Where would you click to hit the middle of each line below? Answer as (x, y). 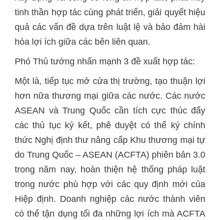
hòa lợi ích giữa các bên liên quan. (82, 42)
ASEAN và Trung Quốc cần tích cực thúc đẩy (110, 110)
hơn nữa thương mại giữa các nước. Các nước (110, 96)
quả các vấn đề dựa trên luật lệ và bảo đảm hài (110, 27)
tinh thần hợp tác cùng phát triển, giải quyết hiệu (110, 12)
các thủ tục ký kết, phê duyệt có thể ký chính (110, 125)
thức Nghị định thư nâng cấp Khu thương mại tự (110, 140)
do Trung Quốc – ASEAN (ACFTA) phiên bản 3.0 (110, 155)
